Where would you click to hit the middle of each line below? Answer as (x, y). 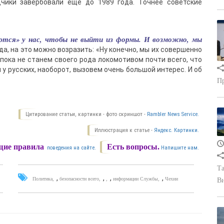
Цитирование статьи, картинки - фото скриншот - (86, 114)
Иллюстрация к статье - (124, 130)
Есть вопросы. (133, 147)
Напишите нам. (180, 148)
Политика (43, 179)
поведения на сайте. (71, 148)
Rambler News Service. (173, 114)
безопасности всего (79, 179)
